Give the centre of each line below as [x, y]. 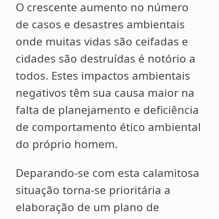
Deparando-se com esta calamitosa [108, 173]
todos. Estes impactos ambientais [103, 76]
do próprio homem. [67, 144]
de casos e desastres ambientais [100, 24]
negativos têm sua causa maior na [105, 93]
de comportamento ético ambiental [108, 127]
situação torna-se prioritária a [93, 190]
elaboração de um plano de [88, 207]
